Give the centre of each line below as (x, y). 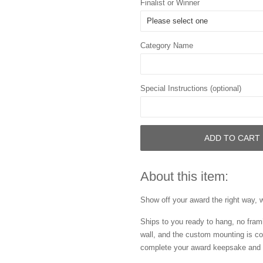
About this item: (184, 176)
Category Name (167, 45)
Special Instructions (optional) (191, 88)
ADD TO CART (232, 138)
